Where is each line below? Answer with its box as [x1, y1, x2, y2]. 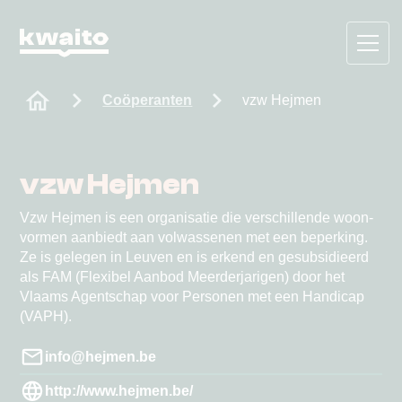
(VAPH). [20, 309, 73, 324]
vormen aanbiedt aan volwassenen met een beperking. [20, 230, 369, 245]
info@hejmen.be [45, 349, 157, 364]
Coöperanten [102, 92, 193, 108]
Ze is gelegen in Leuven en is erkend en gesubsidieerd [20, 249, 370, 265]
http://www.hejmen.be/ [45, 383, 194, 398]
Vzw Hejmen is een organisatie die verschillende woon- [20, 210, 374, 225]
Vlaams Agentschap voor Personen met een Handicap [20, 289, 365, 304]
